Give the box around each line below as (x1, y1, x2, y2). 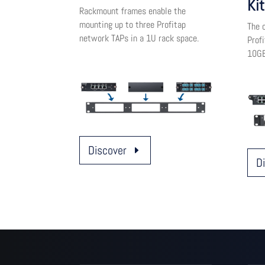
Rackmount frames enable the (79, 5, 186, 18)
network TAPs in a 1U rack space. (79, 32, 199, 45)
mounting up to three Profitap (79, 18, 186, 31)
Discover (88, 143, 127, 159)
